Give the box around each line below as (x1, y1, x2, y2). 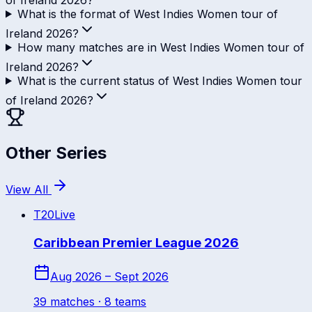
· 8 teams (95, 294, 146, 309)
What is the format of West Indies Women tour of (17, 6, 278, 21)
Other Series (6, 143, 107, 164)
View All (6, 182, 52, 197)
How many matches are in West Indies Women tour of (17, 40, 304, 54)
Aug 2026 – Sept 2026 (50, 269, 169, 283)
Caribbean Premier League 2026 (33, 235, 239, 251)
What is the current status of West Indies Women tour (17, 73, 302, 88)
